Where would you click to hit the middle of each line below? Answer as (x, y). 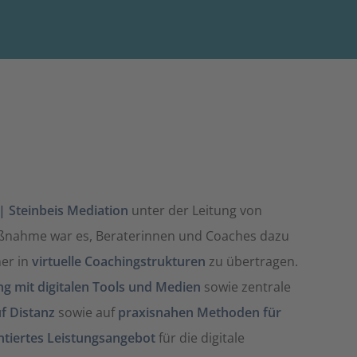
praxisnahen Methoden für (200, 312)
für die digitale (200, 338)
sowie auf (86, 312)
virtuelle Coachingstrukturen (119, 261)
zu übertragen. (252, 261)
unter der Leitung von (195, 210)
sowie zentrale (246, 287)
